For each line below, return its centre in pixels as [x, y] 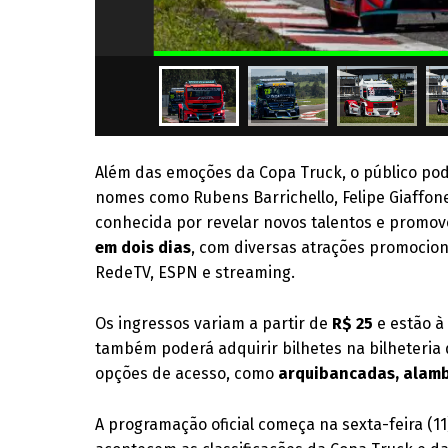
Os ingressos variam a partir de [214, 323]
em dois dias [143, 247]
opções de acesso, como [187, 373]
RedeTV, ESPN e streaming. [195, 272]
